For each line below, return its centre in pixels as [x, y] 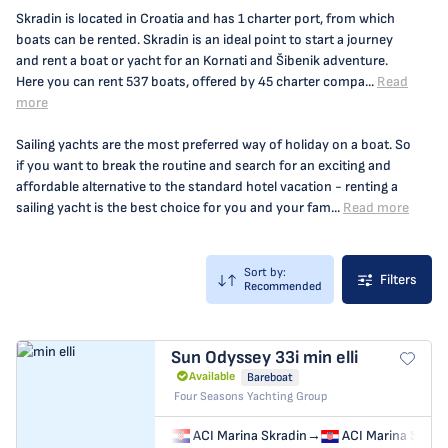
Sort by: [265, 272]
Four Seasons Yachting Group [250, 396]
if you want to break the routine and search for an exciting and [203, 165]
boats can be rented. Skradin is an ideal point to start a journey [204, 39]
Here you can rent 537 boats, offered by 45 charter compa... [195, 81]
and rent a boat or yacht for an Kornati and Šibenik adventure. [202, 60]
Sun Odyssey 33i [237, 357]
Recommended [283, 286]
